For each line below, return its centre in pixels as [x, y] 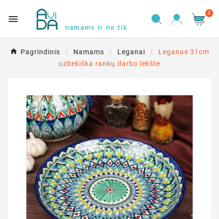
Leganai [131, 52]
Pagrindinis [40, 52]
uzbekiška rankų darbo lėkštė [109, 64]
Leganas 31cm [184, 52]
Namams [89, 52]
